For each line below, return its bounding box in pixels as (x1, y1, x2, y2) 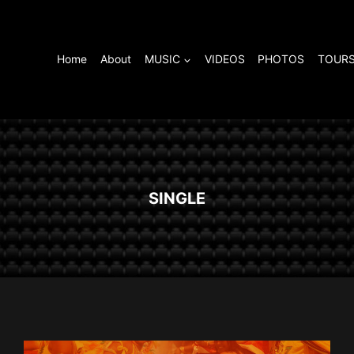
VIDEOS (204, 52, 245, 66)
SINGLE (149, 188, 205, 208)
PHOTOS (258, 52, 305, 66)
